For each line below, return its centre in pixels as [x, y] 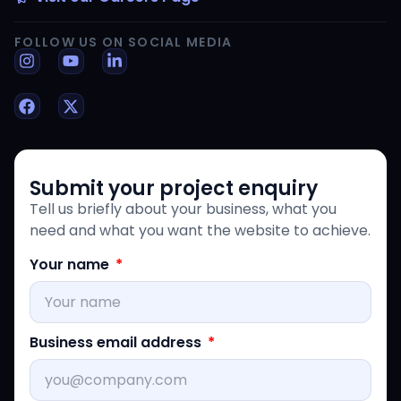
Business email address [117, 343]
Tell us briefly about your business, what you [183, 209]
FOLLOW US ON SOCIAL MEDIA [124, 42]
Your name [71, 265]
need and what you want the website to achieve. [200, 230]
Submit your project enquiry [174, 188]
